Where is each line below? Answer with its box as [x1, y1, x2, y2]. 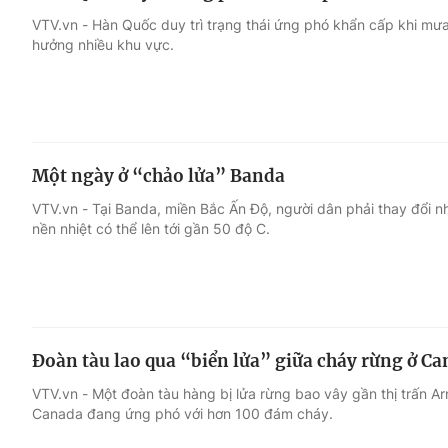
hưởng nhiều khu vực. [32, 35, 174, 53]
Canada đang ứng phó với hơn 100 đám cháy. [32, 405, 333, 422]
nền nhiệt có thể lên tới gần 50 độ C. [32, 220, 270, 238]
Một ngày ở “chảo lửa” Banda [32, 165, 285, 188]
